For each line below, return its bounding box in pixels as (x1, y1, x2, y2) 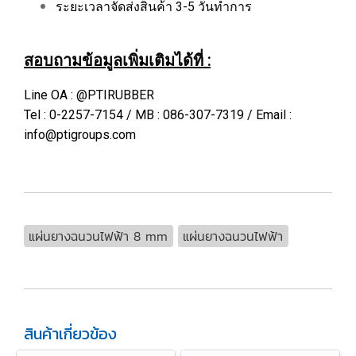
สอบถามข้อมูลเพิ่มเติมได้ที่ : (24, 50, 211, 70)
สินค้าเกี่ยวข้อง (24, 321, 117, 346)
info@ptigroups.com (24, 126, 136, 142)
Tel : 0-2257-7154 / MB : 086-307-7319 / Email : (24, 106, 292, 122)
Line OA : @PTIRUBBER (24, 87, 154, 103)
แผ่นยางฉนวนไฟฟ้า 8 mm (29, 226, 168, 246)
